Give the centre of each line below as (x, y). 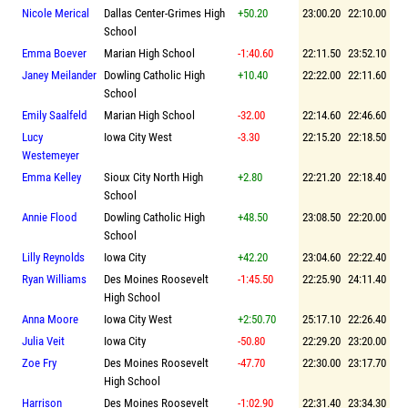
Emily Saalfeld (54, 115)
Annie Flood (49, 217)
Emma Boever (54, 53)
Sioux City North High (153, 177)
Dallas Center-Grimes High (164, 13)
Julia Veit (43, 341)
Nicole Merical (56, 13)
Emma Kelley (51, 177)
